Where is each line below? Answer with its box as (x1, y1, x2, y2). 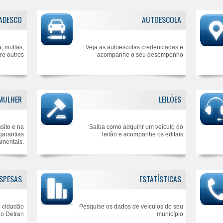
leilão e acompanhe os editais (102, 131, 183, 138)
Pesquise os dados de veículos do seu (79, 203, 183, 210)
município (157, 211, 183, 218)
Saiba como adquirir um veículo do (89, 123, 183, 130)
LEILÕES (159, 93, 181, 105)
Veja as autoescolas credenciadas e (86, 44, 183, 51)
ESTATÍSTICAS (139, 173, 181, 185)
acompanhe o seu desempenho (97, 51, 183, 58)
